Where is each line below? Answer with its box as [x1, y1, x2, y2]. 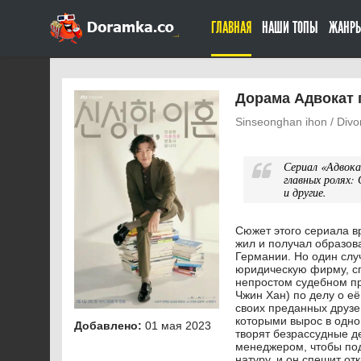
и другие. [284, 185, 326, 200]
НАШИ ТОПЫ [262, 19, 318, 37]
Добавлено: [74, 319, 142, 333]
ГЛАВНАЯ [211, 19, 251, 37]
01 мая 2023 [142, 319, 211, 333]
